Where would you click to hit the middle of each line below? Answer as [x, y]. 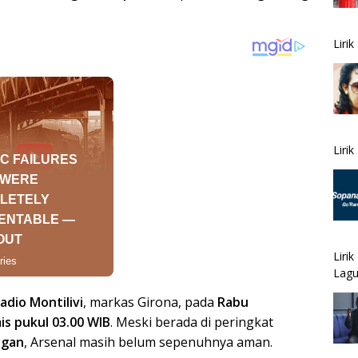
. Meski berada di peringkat [192, 322]
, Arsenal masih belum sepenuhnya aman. [148, 342]
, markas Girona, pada [150, 302]
